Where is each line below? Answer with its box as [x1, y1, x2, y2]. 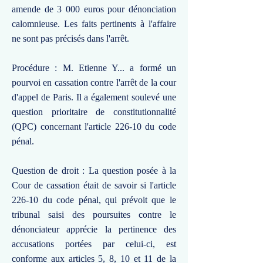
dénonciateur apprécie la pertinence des [12, 224, 176, 234]
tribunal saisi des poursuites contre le [12, 210, 176, 220]
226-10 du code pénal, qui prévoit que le [12, 195, 176, 205]
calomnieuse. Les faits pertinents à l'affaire [12, 19, 176, 29]
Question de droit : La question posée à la [12, 166, 176, 176]
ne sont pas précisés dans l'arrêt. [12, 33, 129, 43]
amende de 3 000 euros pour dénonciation [12, 4, 176, 14]
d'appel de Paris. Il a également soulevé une [12, 92, 176, 102]
